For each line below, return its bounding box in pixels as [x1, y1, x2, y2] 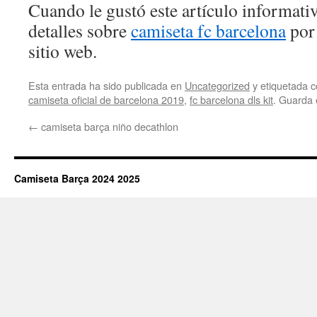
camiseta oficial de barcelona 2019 [28, 92, 184, 107]
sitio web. [28, 39, 97, 63]
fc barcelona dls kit [190, 92, 273, 107]
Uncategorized [185, 78, 250, 93]
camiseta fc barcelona [131, 18, 286, 42]
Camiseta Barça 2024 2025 [14, 171, 140, 185]
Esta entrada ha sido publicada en [28, 78, 185, 93]
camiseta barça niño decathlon [38, 119, 178, 134]
